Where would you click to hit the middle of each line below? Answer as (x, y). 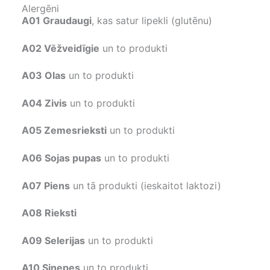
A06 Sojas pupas (61, 158)
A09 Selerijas (53, 240)
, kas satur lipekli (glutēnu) (152, 20)
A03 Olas (44, 76)
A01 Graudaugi (57, 20)
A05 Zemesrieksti (64, 130)
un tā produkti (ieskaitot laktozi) (146, 185)
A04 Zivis (44, 103)
